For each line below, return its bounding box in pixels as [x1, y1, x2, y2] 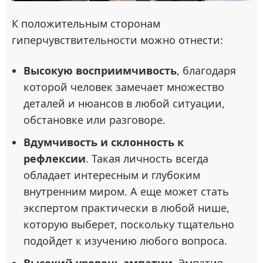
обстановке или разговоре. [23, 113, 166, 127]
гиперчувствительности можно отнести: [12, 33, 223, 48]
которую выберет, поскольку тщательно [23, 217, 234, 232]
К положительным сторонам [12, 16, 160, 31]
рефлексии [23, 151, 86, 166]
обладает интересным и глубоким [23, 168, 200, 183]
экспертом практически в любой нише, [23, 201, 230, 215]
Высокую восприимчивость [23, 63, 177, 78]
